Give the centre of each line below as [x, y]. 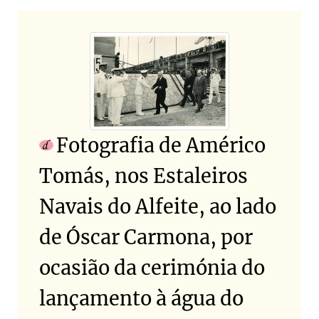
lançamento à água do [141, 298]
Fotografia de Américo [161, 145]
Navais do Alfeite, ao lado [158, 206]
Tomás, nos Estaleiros [143, 176]
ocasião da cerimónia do [152, 267]
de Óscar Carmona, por [146, 237]
